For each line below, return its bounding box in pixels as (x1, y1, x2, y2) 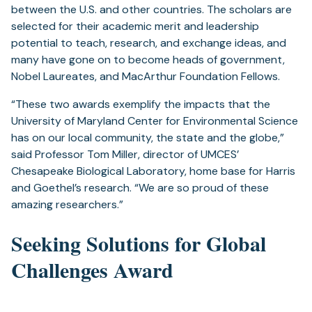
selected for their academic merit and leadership (11, 19, 259, 34)
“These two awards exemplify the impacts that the (11, 97, 270, 112)
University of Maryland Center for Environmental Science (11, 114, 298, 129)
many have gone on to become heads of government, (11, 52, 285, 68)
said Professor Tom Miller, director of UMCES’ (11, 147, 239, 162)
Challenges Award (11, 254, 173, 286)
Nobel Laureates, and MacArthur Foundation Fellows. (11, 69, 283, 84)
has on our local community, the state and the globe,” (11, 130, 284, 146)
